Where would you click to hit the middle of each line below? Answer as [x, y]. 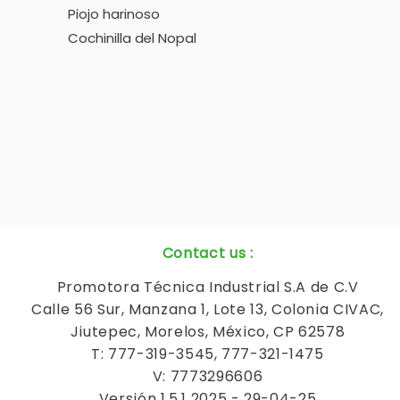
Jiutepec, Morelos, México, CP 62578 [208, 332]
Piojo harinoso [113, 14]
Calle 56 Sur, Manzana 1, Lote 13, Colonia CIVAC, [208, 309]
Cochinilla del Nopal [132, 38]
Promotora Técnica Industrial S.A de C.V [208, 287]
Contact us [204, 253]
